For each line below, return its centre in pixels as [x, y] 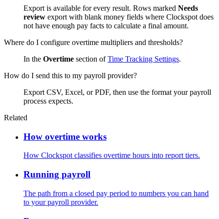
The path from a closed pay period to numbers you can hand [116, 193]
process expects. [48, 101]
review [34, 17]
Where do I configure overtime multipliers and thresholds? [93, 42]
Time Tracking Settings [143, 59]
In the [33, 59]
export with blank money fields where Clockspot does [130, 17]
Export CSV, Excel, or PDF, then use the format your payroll [117, 92]
